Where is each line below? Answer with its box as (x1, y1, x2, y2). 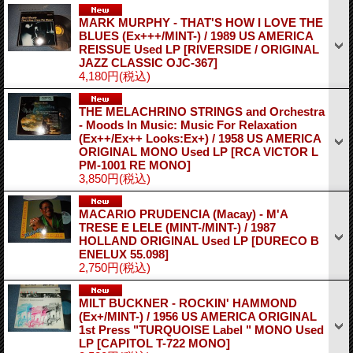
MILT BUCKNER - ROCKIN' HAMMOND (79, 295, 297, 310)
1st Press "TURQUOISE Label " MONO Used (79, 322, 324, 336)
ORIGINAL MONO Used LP (79, 144, 231, 158)
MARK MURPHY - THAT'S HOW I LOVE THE (79, 15, 323, 29)
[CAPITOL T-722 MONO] (97, 336, 230, 350)
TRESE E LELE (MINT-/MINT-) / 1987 (79, 220, 276, 234)
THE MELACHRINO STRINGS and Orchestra (79, 104, 325, 118)
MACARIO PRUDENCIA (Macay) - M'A (79, 206, 288, 221)
